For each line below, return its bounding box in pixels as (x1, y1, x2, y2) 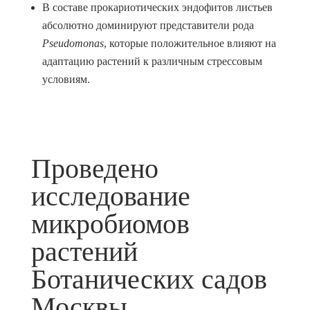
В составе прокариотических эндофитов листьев (42, 1, 273, 13)
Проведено (30, 153, 158, 184)
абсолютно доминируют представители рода (42, 19, 254, 31)
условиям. (42, 73, 90, 85)
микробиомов (30, 208, 190, 239)
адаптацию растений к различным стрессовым (42, 55, 262, 67)
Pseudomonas (42, 37, 104, 49)
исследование (30, 181, 190, 212)
